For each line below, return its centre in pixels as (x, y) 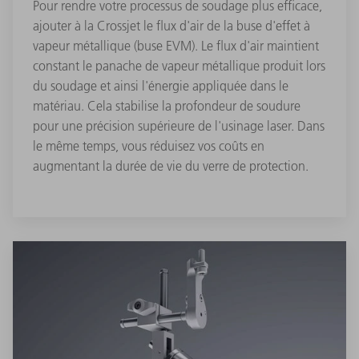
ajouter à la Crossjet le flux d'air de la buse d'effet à (171, 26)
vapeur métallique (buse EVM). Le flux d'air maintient (176, 46)
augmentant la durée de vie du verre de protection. (171, 166)
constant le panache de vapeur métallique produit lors (179, 66)
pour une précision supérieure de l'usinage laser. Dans (179, 126)
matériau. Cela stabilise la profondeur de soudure (167, 106)
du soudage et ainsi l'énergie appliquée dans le (161, 86)
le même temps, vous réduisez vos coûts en (149, 146)
